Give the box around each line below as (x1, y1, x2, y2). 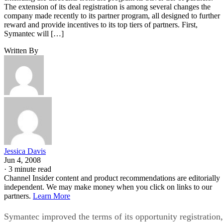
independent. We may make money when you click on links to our (4, 182, 212, 191)
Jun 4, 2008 (4, 155, 41, 164)
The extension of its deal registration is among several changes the (4, 2, 211, 11)
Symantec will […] (4, 29, 64, 38)
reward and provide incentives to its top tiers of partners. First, (4, 20, 198, 29)
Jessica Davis (4, 146, 46, 155)
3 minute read (8, 164, 51, 173)
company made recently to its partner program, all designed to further (4, 11, 220, 20)
